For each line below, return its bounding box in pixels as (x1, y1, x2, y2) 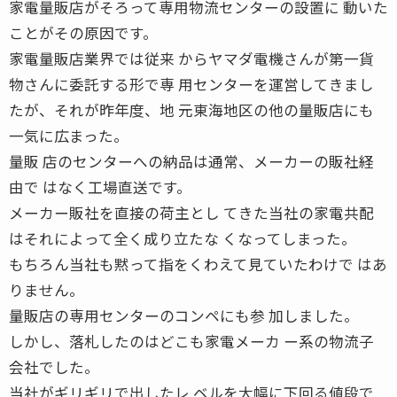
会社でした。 (9, 355, 99, 378)
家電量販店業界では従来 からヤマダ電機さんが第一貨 (9, 47, 374, 69)
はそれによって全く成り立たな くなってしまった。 (9, 227, 356, 249)
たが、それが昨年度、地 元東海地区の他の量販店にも (9, 98, 374, 121)
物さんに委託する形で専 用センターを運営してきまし (9, 73, 374, 95)
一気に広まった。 (9, 124, 128, 146)
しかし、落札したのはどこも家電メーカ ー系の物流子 (9, 330, 374, 352)
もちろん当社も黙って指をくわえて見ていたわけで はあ (9, 253, 387, 275)
